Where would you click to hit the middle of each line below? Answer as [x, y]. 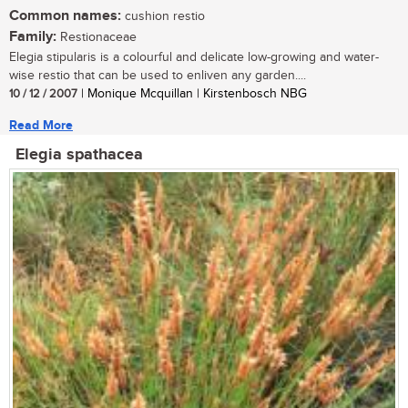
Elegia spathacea [79, 155]
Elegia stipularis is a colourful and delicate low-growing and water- [194, 58]
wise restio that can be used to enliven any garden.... [158, 76]
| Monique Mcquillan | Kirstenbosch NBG [192, 94]
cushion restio [163, 17]
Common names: [65, 16]
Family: [33, 37]
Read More [41, 126]
